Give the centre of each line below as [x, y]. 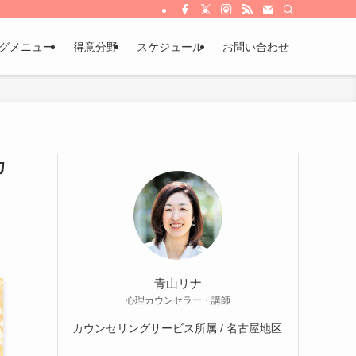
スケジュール [170, 47]
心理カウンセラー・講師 [178, 300]
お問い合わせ [256, 47]
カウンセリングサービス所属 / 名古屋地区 [177, 328]
